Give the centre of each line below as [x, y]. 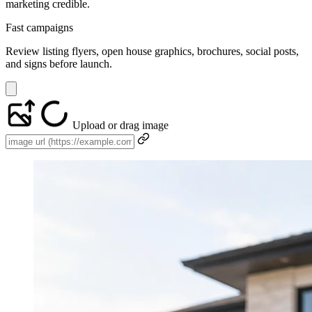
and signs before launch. [59, 63]
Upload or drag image [120, 121]
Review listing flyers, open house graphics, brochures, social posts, [152, 51]
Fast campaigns [39, 27]
